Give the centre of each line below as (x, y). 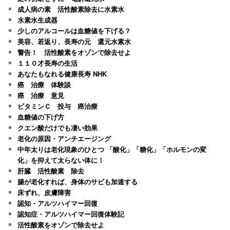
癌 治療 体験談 (44, 84)
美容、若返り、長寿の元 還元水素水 (74, 41)
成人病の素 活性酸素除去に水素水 (71, 9)
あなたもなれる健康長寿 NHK (62, 73)
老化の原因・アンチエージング (64, 138)
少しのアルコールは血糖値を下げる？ (74, 30)
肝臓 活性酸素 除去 (51, 170)
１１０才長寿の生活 (48, 63)
